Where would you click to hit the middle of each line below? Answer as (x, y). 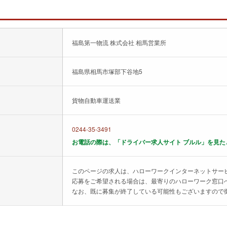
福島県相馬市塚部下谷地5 (107, 71)
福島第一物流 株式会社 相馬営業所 (119, 42)
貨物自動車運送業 (96, 100)
